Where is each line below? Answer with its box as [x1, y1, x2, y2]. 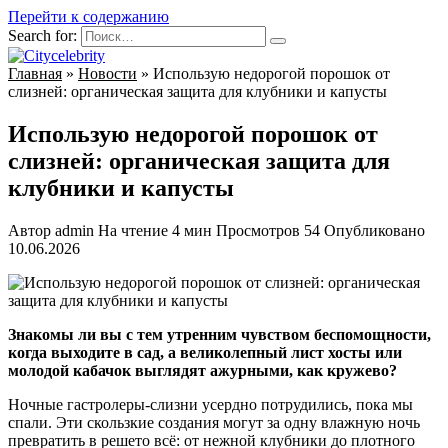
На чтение [98, 221, 168, 239]
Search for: [8, 27, 77, 44]
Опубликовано [324, 221, 425, 239]
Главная [8, 65, 62, 82]
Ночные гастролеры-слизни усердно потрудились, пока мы [8, 395, 413, 413]
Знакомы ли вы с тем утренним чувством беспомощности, [8, 325, 431, 343]
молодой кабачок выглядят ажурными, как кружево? [8, 361, 397, 379]
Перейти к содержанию [8, 8, 169, 25]
